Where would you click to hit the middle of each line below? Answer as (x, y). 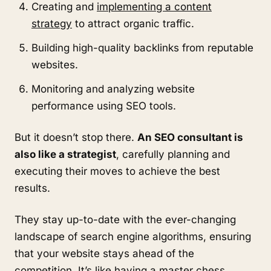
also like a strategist (65, 154)
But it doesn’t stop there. (76, 137)
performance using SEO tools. (104, 106)
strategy (52, 24)
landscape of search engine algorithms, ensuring (133, 237)
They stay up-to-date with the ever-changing (125, 220)
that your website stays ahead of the (104, 253)
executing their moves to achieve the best (117, 171)
